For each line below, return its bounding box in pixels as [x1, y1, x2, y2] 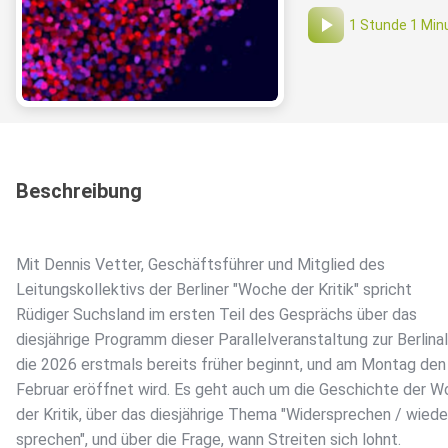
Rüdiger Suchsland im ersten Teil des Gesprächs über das [16, 305, 417, 325]
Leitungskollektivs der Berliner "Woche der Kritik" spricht [16, 280, 412, 300]
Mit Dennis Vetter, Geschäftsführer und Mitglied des [16, 255, 385, 275]
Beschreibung [16, 179, 142, 204]
